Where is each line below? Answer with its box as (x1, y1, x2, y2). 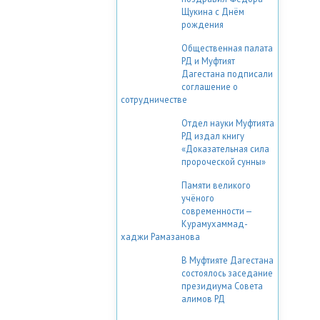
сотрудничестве (121, 93, 187, 105)
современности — (181, 204, 251, 216)
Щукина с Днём (181, 5, 244, 17)
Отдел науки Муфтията (181, 116, 274, 129)
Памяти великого (181, 179, 251, 191)
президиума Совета (181, 279, 263, 291)
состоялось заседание (181, 266, 273, 279)
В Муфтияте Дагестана (181, 254, 274, 266)
